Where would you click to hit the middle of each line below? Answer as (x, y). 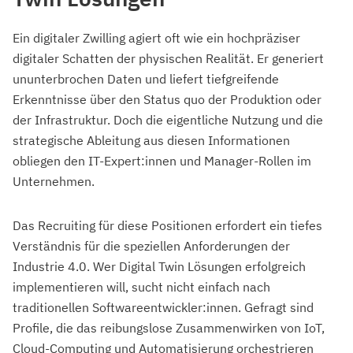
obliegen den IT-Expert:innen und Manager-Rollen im (162, 161)
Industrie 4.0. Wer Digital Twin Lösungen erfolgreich (159, 267)
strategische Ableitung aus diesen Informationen (151, 141)
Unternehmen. (54, 182)
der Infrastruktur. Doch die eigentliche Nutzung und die (168, 120)
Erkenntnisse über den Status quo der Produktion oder (167, 100)
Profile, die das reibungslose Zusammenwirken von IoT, (169, 328)
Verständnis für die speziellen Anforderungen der (151, 246)
